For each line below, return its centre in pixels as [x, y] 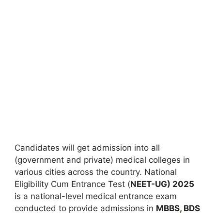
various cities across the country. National [96, 172]
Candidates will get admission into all [87, 148]
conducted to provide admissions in [85, 208]
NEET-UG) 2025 [162, 184]
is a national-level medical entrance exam [96, 196]
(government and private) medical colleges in [102, 160]
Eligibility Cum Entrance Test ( [72, 184]
